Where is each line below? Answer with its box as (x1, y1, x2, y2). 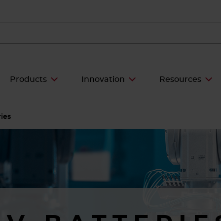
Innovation (81, 75, 125, 83)
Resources (159, 75, 202, 83)
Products (10, 75, 47, 83)
